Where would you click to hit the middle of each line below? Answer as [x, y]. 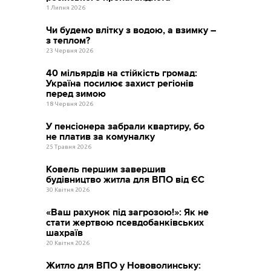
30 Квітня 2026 [68, 190]
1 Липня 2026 [66, 8]
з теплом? [68, 41]
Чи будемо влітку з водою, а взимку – [131, 31]
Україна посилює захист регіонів [120, 84]
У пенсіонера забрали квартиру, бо [126, 127]
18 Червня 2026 [70, 104]
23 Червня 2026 [70, 51]
